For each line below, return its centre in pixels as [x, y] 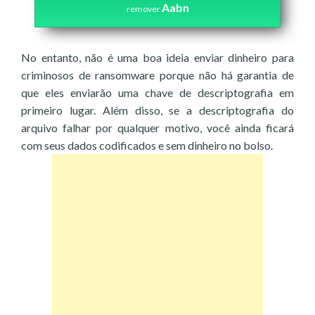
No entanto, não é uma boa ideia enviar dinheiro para [157, 57]
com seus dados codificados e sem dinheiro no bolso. [147, 145]
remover [144, 9]
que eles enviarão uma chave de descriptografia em [157, 92]
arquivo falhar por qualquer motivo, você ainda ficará [157, 128]
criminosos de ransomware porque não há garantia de [157, 75]
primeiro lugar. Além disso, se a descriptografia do [157, 110]
